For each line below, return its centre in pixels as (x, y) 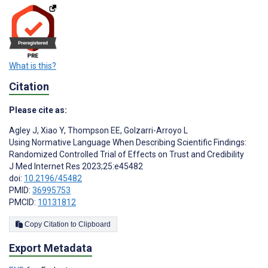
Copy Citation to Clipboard (95, 225)
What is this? (33, 66)
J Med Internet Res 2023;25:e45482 (76, 167)
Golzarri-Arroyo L (155, 131)
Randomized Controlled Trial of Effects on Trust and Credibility (127, 155)
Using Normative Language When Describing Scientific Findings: (128, 143)
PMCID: (23, 202)
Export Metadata (51, 248)
